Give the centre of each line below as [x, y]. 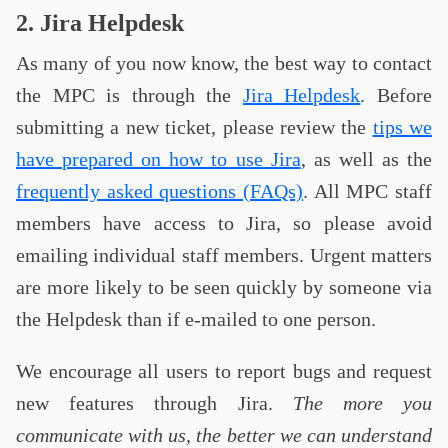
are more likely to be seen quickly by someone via [224, 287]
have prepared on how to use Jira [158, 159]
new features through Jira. [154, 403]
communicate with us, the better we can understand [224, 435]
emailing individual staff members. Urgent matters [224, 255]
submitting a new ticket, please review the [194, 127]
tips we [402, 127]
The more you [362, 403]
